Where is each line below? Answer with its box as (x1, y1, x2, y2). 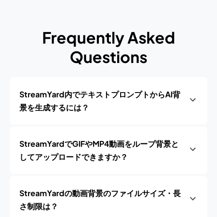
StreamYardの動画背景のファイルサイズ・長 (19, 188, 181, 198)
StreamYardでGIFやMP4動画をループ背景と (19, 139, 179, 149)
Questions (70, 47, 147, 66)
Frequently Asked (42, 28, 175, 47)
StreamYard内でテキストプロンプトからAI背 (19, 89, 180, 99)
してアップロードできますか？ (19, 152, 128, 162)
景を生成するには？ (19, 102, 89, 112)
